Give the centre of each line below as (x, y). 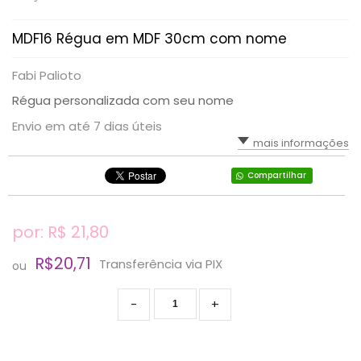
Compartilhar (276, 175)
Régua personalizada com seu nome (123, 100)
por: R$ (41, 232)
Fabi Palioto (47, 75)
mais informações (301, 143)
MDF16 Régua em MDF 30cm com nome (149, 39)
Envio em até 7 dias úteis (87, 126)
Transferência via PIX (161, 263)
